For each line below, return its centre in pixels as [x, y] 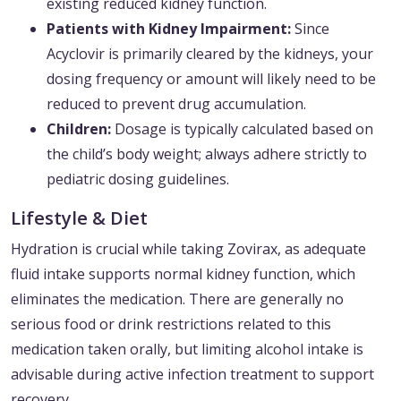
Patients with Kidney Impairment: [169, 29]
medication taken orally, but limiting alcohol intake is [187, 350]
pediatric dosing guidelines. [138, 179]
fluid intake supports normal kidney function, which [183, 274]
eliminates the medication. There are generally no [177, 299]
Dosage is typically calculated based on [242, 129]
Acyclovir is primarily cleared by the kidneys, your [210, 54]
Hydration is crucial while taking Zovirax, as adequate [188, 249]
